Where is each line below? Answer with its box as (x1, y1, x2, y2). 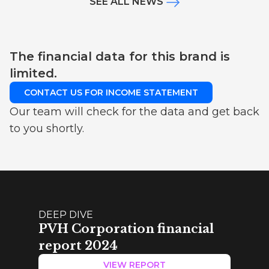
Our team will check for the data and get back (10, 105, 259, 119)
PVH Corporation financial (38, 222, 214, 237)
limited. (10, 66, 57, 81)
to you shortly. (10, 122, 84, 136)
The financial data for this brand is (10, 49, 230, 64)
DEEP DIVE (38, 209, 93, 221)
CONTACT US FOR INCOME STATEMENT (24, 87, 198, 98)
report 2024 (38, 238, 118, 253)
